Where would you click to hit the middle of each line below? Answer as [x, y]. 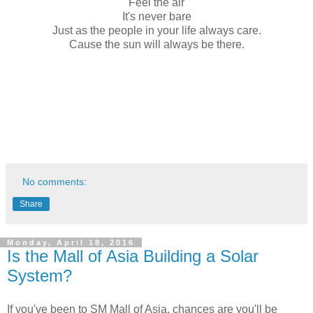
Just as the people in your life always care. [156, 31]
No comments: [55, 182]
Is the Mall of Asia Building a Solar [133, 256]
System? [39, 276]
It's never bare [156, 17]
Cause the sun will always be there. [156, 45]
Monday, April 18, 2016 [71, 243]
